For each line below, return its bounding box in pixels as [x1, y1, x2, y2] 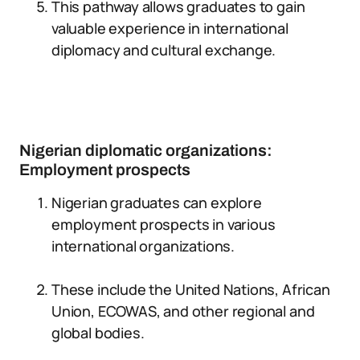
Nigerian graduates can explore [51, 193, 262, 212]
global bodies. [51, 323, 145, 342]
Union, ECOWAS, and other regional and [51, 301, 315, 321]
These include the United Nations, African [51, 280, 330, 299]
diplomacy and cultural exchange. [51, 40, 276, 59]
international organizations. [51, 236, 235, 256]
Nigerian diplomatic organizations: [19, 141, 272, 159]
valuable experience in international [51, 18, 288, 38]
